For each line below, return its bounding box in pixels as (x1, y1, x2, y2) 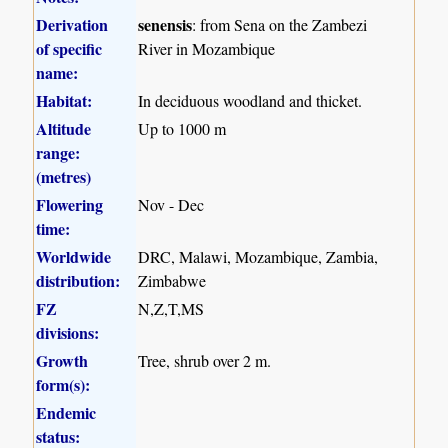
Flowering (36, 192, 104, 216)
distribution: (36, 268, 121, 292)
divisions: (36, 320, 100, 344)
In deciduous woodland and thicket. (138, 89, 363, 111)
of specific (36, 36, 103, 60)
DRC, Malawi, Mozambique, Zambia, (138, 245, 379, 267)
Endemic (36, 400, 97, 424)
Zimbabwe (138, 269, 207, 291)
